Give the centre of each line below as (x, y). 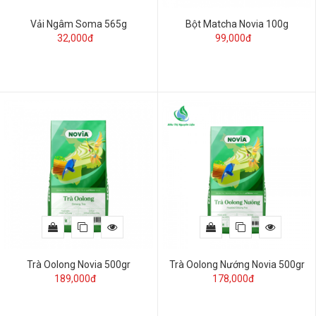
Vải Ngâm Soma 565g (79, 24)
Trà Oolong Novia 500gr (79, 264)
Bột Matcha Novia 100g (237, 24)
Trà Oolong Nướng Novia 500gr (237, 264)
